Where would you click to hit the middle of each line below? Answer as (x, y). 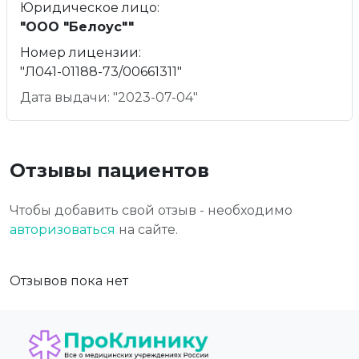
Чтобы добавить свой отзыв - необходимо (151, 211)
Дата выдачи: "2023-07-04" (109, 98)
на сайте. (147, 230)
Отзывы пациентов (109, 171)
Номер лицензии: (81, 53)
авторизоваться (63, 230)
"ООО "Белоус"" (77, 27)
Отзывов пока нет (69, 281)
